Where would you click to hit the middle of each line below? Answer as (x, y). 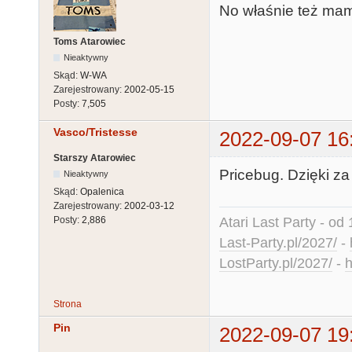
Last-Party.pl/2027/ (278, 243)
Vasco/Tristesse (95, 132)
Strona (68, 304)
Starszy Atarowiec (95, 158)
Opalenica (102, 192)
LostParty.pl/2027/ (276, 263)
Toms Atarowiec (90, 41)
